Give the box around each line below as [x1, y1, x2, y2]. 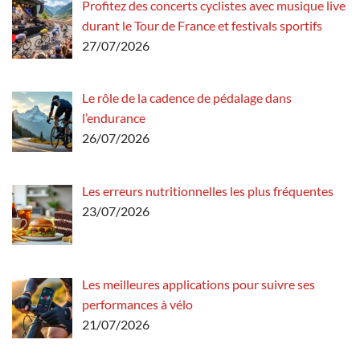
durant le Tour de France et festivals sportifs [82, 17, 322, 33]
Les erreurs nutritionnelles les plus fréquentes [82, 183, 333, 199]
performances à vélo [82, 297, 193, 313]
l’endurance [82, 110, 145, 126]
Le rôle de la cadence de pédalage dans [82, 90, 292, 106]
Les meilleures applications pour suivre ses [82, 276, 315, 292]
